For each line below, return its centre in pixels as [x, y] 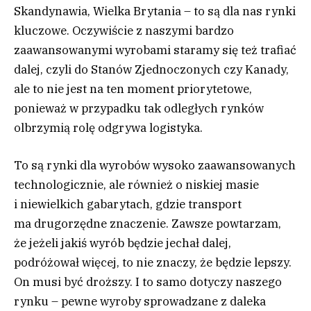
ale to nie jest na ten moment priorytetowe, [133, 89]
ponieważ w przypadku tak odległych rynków [139, 109]
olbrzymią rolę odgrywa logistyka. [108, 128]
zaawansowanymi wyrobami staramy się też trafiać [155, 50]
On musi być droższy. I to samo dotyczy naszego [148, 282]
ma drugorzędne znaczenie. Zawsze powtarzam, [148, 224]
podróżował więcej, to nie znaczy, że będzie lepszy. [153, 263]
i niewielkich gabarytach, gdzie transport [128, 204]
